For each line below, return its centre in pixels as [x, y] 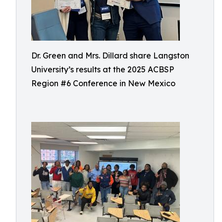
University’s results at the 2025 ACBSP [103, 69]
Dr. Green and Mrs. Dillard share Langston [110, 55]
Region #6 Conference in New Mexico [103, 83]
